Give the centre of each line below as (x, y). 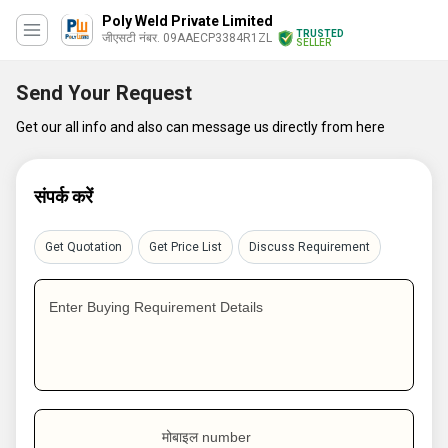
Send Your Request (104, 93)
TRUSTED (320, 33)
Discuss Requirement (309, 247)
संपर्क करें (63, 196)
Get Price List (185, 247)
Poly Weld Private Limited (187, 21)
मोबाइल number (206, 437)
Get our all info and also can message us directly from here (200, 127)
